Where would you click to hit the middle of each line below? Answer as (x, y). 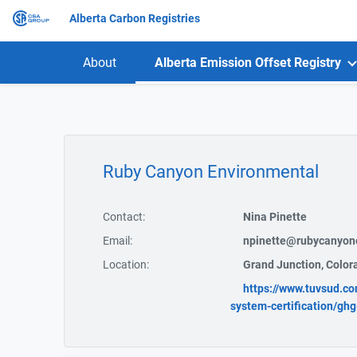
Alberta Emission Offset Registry (248, 63)
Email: (118, 241)
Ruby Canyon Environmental (211, 172)
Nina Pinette (275, 217)
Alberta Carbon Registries (134, 18)
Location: (126, 265)
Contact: (124, 217)
